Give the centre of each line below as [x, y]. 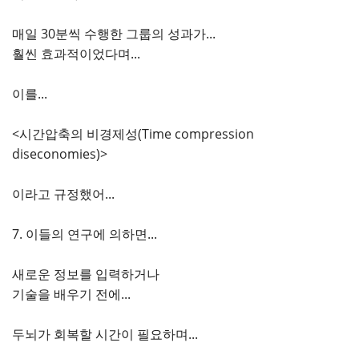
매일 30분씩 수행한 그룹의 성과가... [114, 34]
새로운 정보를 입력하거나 [86, 274]
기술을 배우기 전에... [71, 294]
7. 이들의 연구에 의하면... [85, 234]
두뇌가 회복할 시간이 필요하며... [105, 334]
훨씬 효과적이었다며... [76, 54]
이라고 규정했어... [63, 194]
